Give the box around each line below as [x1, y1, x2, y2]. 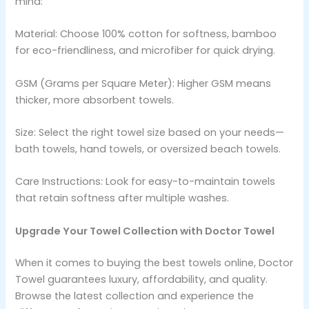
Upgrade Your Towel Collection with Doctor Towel [15, 223, 275, 238]
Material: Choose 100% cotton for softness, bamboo [15, 27, 277, 41]
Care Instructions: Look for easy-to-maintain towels [15, 175, 276, 189]
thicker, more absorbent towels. [15, 92, 175, 107]
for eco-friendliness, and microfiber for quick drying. [15, 43, 276, 58]
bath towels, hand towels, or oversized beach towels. [15, 141, 281, 156]
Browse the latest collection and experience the [15, 288, 255, 303]
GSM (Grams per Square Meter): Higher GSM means [15, 76, 272, 90]
